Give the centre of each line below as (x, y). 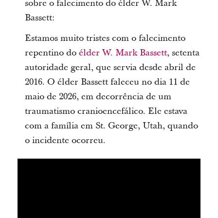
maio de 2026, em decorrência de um (98, 97)
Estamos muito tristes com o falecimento (105, 38)
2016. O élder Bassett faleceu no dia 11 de (107, 82)
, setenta (183, 53)
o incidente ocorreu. (65, 140)
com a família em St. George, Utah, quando (111, 126)
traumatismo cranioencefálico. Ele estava (106, 111)
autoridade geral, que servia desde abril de (110, 67)
